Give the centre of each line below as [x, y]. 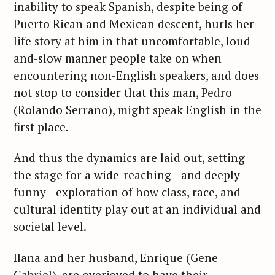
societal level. [50, 227]
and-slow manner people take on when [118, 58]
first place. [41, 126]
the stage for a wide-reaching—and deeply [127, 175]
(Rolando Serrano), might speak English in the [137, 109]
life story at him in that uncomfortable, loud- [134, 41]
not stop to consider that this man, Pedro [123, 92]
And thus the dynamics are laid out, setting [129, 158]
